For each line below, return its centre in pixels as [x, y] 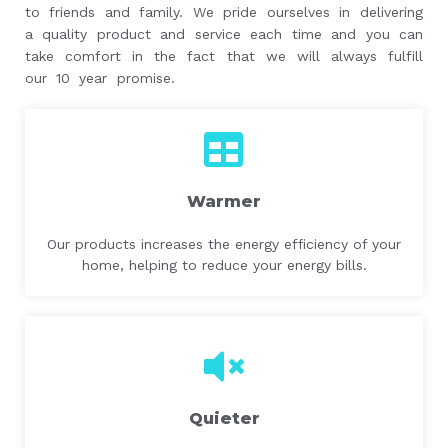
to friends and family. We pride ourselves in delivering [224, 12]
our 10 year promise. [100, 78]
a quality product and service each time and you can [224, 34]
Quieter [224, 419]
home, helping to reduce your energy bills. [224, 265]
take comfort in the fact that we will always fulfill [224, 56]
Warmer [224, 202]
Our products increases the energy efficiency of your [224, 244]
